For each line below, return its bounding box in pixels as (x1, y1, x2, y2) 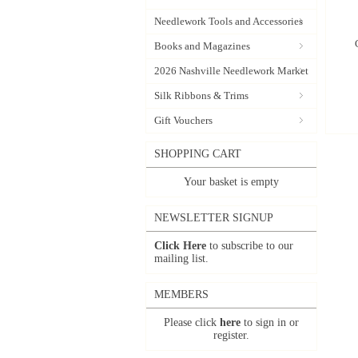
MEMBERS (154, 288, 209, 300)
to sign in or (241, 316, 299, 328)
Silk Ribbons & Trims (154, 89, 249, 101)
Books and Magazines (154, 40, 250, 52)
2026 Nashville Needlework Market (154, 65, 308, 77)
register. (213, 329, 249, 341)
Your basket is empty (184, 176, 279, 188)
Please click (164, 316, 220, 328)
